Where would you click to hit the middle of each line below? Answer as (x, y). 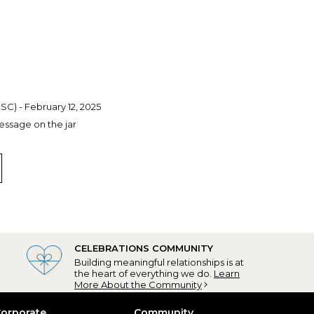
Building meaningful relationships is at (159, 262)
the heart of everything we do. (144, 273)
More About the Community (138, 284)
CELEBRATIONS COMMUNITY (144, 248)
